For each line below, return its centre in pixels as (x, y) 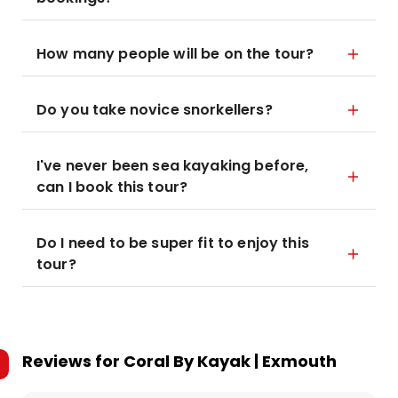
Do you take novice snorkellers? (155, 110)
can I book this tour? (112, 187)
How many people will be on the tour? (175, 54)
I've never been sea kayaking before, (173, 166)
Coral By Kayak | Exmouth (230, 361)
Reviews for (73, 361)
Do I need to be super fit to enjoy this (173, 243)
